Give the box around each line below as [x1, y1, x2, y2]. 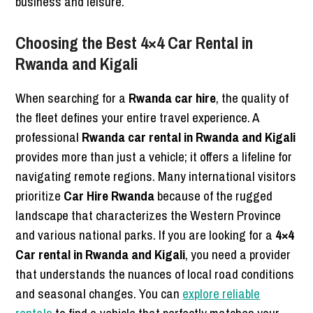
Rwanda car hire [129, 89, 217, 108]
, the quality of [216, 89, 289, 108]
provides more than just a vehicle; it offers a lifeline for [15, 147, 293, 166]
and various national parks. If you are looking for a [15, 226, 276, 245]
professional [15, 128, 82, 147]
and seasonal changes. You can [15, 284, 183, 303]
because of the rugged [154, 187, 273, 205]
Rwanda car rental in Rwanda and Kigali [82, 128, 296, 147]
